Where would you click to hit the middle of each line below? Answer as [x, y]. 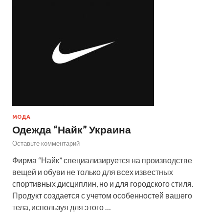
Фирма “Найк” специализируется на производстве [102, 160]
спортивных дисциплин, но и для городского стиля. [103, 183]
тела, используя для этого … [62, 207]
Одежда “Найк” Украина [72, 129]
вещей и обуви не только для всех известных [93, 172]
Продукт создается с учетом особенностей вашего [102, 195]
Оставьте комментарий [46, 143]
